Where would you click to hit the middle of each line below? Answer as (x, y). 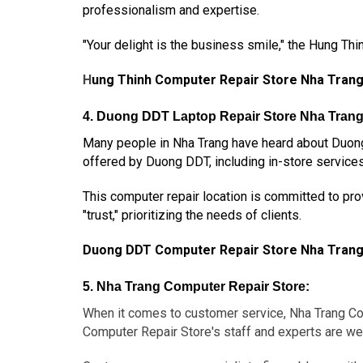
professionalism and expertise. (171, 10)
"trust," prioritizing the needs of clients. (192, 215)
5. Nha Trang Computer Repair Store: (196, 286)
